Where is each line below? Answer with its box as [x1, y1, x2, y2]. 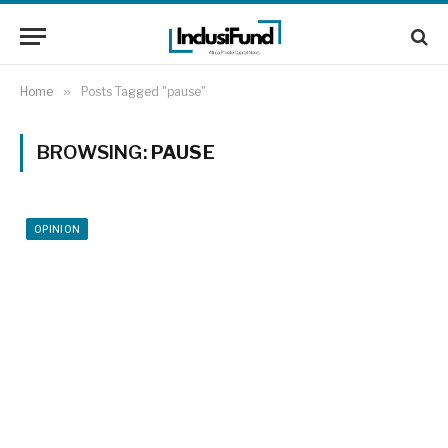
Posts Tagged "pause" [81, 84, 206, 99]
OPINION [34, 223, 81, 235]
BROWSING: [37, 141, 151, 164]
